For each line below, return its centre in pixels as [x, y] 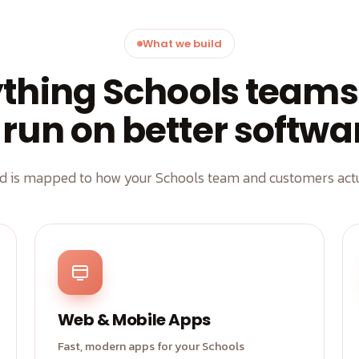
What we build [182, 44]
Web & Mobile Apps [134, 320]
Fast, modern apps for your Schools [151, 346]
